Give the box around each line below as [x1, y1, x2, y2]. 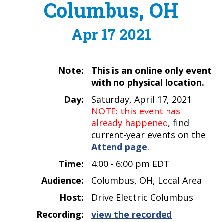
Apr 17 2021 [71, 24, 151, 44]
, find [168, 116, 189, 129]
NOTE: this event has [91, 105, 180, 117]
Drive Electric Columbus [91, 191, 193, 203]
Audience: [41, 174, 84, 186]
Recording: [36, 208, 84, 220]
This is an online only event [91, 64, 212, 76]
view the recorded [91, 208, 172, 220]
